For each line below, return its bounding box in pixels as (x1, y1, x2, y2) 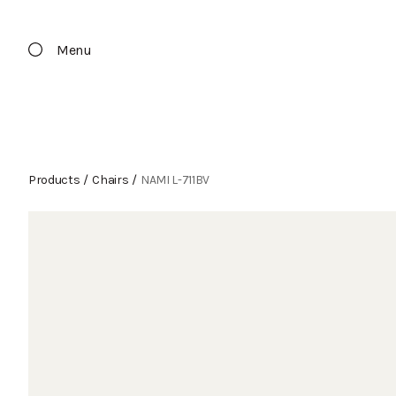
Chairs (92, 172, 129, 187)
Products (28, 172, 80, 187)
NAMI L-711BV (140, 172, 210, 187)
